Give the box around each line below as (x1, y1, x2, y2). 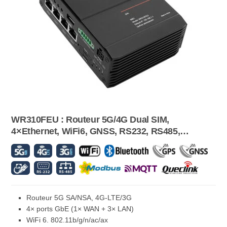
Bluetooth (11, 138, 52, 148)
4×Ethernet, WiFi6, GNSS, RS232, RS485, (11, 126, 180, 136)
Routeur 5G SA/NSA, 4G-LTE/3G (26, 194, 132, 202)
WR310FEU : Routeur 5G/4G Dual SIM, (11, 115, 169, 125)
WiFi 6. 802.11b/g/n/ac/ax (26, 216, 108, 224)
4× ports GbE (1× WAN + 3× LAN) (26, 205, 134, 213)
